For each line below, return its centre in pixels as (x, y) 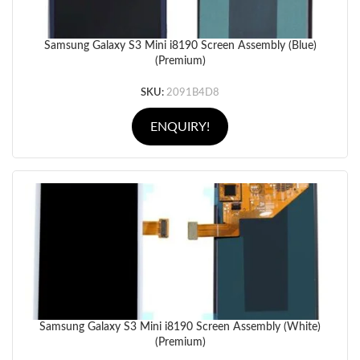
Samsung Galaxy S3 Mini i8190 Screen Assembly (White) (180, 327)
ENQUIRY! (180, 127)
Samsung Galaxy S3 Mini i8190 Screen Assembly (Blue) (180, 46)
